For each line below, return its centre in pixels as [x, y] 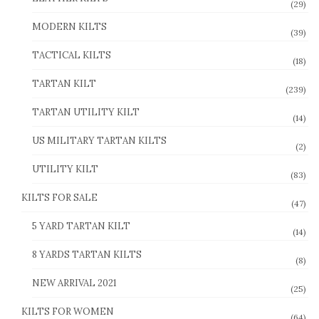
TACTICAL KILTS [72, 55]
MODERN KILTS [69, 26]
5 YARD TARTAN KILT [81, 226]
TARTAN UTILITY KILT [86, 112]
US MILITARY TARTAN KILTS [99, 140]
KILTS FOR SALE [59, 197]
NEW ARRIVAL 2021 [74, 283]
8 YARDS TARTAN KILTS [87, 254]
